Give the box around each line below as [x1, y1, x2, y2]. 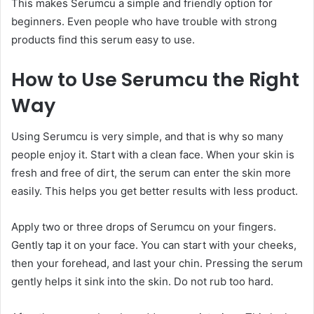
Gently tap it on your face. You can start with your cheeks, [11, 238, 296, 252]
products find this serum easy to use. [11, 32, 195, 46]
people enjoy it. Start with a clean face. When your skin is [11, 148, 294, 162]
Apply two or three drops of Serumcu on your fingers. [11, 220, 276, 234]
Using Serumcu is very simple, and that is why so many [11, 130, 283, 144]
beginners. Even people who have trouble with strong [11, 14, 277, 28]
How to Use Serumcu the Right [11, 66, 299, 93]
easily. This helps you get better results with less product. [11, 184, 298, 198]
